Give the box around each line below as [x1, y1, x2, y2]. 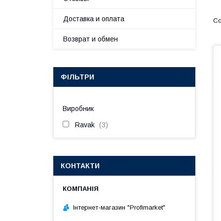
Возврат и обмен [63, 35, 118, 43]
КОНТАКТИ [61, 162, 100, 170]
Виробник [63, 105, 94, 112]
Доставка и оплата [63, 15, 124, 23]
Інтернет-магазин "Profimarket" [73, 203, 165, 211]
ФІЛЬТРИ [61, 73, 94, 81]
